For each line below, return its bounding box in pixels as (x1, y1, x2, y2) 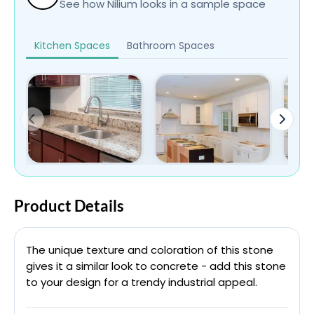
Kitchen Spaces (34, 39, 110, 53)
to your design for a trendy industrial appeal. (26, 275, 257, 289)
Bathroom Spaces (127, 39, 214, 53)
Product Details (14, 196, 124, 215)
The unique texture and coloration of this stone (26, 243, 273, 257)
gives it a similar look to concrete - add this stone (26, 259, 286, 273)
